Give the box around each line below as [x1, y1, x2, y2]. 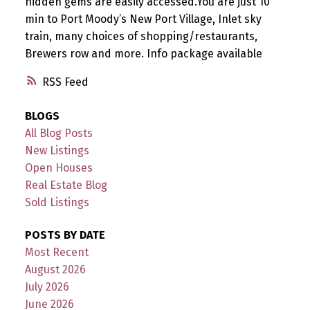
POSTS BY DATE [24, 228, 105, 241]
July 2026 [24, 280, 69, 293]
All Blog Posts [24, 126, 93, 140]
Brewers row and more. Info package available [24, 46, 262, 60]
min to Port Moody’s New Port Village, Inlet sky [24, 12, 262, 26]
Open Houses [24, 161, 93, 174]
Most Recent [24, 245, 89, 259]
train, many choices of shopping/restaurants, [24, 29, 257, 43]
